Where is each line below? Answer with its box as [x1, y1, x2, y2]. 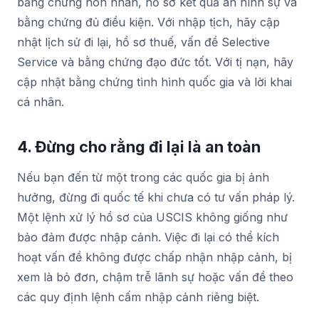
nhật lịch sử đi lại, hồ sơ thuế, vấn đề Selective [17, 34, 270, 49]
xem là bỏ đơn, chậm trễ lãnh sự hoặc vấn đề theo [17, 269, 293, 284]
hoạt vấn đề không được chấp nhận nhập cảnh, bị [17, 249, 292, 264]
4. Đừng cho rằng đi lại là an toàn [17, 137, 261, 156]
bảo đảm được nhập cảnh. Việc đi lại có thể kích [17, 229, 279, 244]
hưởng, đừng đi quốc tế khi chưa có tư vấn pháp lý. [17, 189, 295, 204]
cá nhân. [17, 94, 64, 109]
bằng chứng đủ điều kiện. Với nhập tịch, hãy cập [17, 14, 280, 29]
